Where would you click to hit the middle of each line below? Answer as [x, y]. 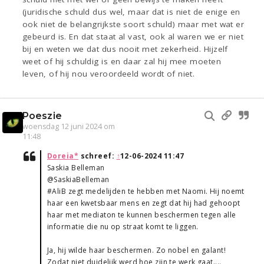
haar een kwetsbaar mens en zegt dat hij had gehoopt [144, 203]
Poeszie [42, 116]
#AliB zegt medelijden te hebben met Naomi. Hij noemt [146, 192]
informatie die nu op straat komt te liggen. [123, 227]
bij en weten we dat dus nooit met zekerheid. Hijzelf [125, 49]
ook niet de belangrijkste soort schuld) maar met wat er [133, 24]
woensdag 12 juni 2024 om [69, 127]
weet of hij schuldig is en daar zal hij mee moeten [122, 62]
